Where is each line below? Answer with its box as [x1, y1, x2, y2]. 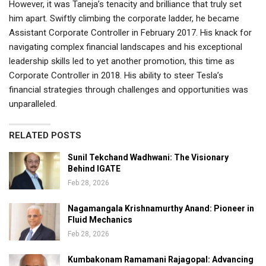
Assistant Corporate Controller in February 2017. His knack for [9, 27, 252, 38]
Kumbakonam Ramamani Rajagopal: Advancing [68, 254, 254, 264]
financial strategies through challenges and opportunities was [9, 84, 248, 95]
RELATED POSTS [9, 129, 81, 141]
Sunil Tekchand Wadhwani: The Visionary [68, 152, 229, 162]
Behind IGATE [68, 163, 121, 173]
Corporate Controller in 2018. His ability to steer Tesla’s [9, 69, 223, 81]
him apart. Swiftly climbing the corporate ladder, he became [9, 12, 239, 24]
